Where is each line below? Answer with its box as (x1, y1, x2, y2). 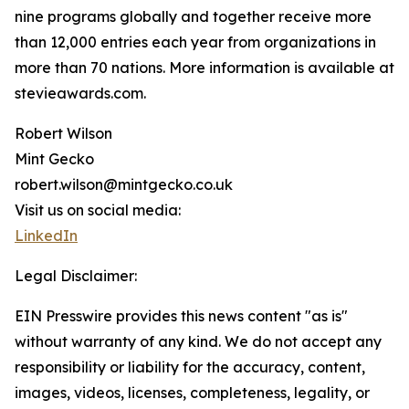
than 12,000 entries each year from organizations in (15, 33, 376, 52)
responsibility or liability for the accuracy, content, (15, 358, 365, 377)
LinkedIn (15, 226, 78, 246)
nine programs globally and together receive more (15, 7, 372, 26)
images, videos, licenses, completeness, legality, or (15, 383, 370, 403)
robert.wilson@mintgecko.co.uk (15, 175, 233, 194)
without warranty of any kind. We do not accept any (15, 332, 382, 351)
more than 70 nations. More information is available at (15, 58, 394, 78)
